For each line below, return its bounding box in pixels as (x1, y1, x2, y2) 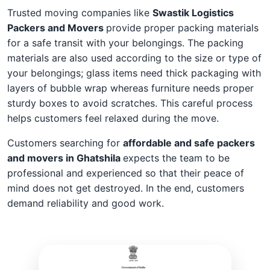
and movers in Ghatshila (7, 152, 123, 165)
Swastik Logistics (152, 7, 234, 19)
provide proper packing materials (106, 22, 259, 34)
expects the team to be (123, 152, 230, 165)
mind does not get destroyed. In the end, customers (7, 182, 244, 195)
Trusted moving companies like (7, 7, 152, 19)
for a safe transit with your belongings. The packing (7, 37, 243, 49)
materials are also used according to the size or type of (7, 52, 262, 64)
